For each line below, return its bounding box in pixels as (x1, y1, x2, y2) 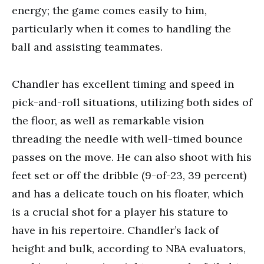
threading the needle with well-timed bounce (12, 132, 243, 146)
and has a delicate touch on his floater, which (12, 187, 243, 200)
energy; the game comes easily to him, (12, 4, 207, 17)
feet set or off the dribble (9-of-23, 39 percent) (12, 169, 246, 182)
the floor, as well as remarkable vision (12, 114, 204, 127)
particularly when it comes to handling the (12, 22, 231, 35)
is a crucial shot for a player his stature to (12, 205, 228, 219)
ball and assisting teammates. (12, 40, 163, 54)
